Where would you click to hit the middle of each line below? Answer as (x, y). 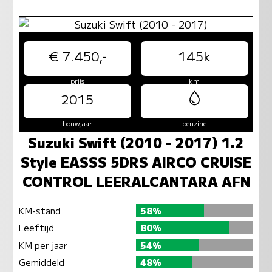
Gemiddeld (41, 262)
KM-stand (39, 210)
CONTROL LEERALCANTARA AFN (136, 181)
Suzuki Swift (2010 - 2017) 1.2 (136, 142)
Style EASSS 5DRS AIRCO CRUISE (136, 161)
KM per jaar (43, 245)
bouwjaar (77, 124)
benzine (195, 124)
